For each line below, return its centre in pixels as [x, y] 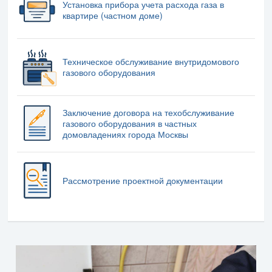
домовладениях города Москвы [125, 134]
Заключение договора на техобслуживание [148, 113]
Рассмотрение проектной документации [142, 181]
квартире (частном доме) [112, 15]
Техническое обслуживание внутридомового [151, 61]
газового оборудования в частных [129, 124]
